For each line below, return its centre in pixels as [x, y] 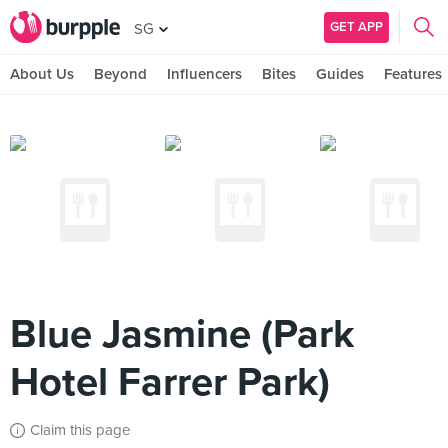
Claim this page [80, 430]
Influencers [204, 74]
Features [413, 74]
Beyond [120, 74]
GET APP [356, 26]
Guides [340, 74]
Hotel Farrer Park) [170, 382]
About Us [42, 74]
